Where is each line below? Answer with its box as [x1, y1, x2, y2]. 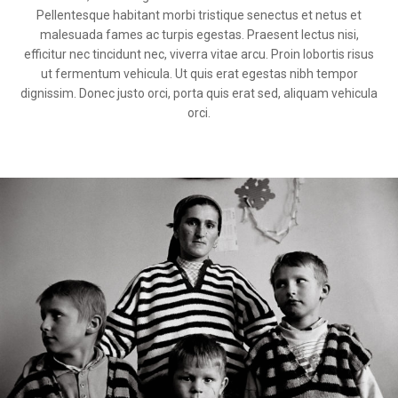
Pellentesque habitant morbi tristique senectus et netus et [36, 7, 362, 22]
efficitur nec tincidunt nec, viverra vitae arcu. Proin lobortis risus [24, 46, 374, 61]
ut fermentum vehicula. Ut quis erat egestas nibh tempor [40, 66, 358, 81]
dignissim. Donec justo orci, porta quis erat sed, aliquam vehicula [20, 85, 378, 100]
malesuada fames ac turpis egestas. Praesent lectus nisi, [39, 27, 359, 42]
